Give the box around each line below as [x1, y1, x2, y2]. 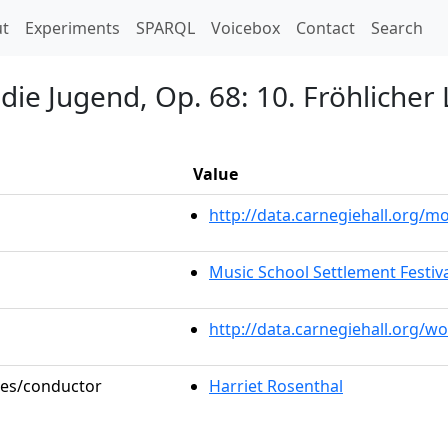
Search [371, 17, 423, 39]
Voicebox [211, 17, 280, 39]
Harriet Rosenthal [209, 375, 343, 397]
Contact [296, 17, 355, 39]
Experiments [25, 17, 120, 39]
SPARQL [136, 17, 195, 39]
